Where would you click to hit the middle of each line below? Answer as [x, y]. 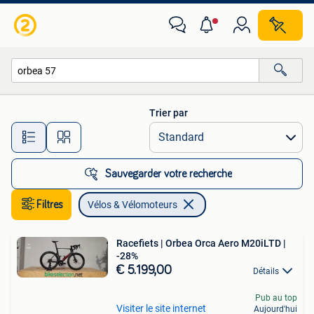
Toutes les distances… [160, 131]
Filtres [50, 205]
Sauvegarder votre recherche [168, 174]
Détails [266, 271]
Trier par [169, 113]
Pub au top [276, 298]
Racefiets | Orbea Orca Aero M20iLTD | [201, 243]
